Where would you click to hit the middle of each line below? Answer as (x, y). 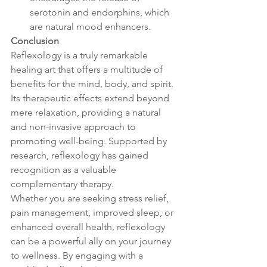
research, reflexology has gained (81, 155)
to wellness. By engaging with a (78, 255)
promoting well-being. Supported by (90, 141)
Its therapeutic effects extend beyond (91, 98)
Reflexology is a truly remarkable (80, 55)
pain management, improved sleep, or (93, 212)
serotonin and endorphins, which (101, 12)
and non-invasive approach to (74, 126)
